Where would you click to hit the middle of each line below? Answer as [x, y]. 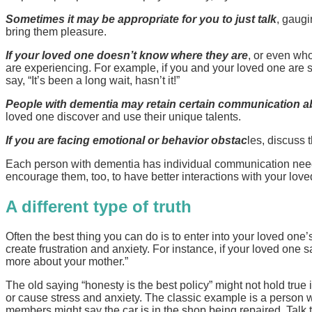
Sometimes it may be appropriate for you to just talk [141, 19]
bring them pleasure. [56, 31]
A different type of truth [99, 206]
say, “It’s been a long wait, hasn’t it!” [93, 80]
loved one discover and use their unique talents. [123, 116]
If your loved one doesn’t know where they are [127, 55]
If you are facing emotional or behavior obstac [126, 140]
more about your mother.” [67, 261]
